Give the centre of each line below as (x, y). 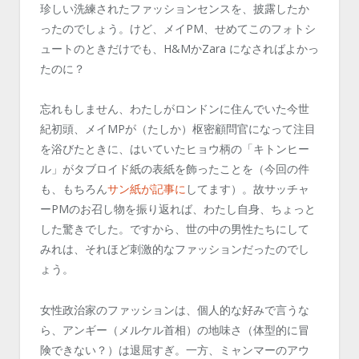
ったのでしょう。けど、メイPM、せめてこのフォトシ (178, 28)
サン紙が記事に (147, 189)
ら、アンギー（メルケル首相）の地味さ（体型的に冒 (175, 330)
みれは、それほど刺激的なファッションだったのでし (175, 249)
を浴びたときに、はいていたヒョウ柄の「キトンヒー (175, 149)
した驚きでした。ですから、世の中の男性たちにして (175, 229)
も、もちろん (74, 189)
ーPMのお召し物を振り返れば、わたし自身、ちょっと (178, 209)
